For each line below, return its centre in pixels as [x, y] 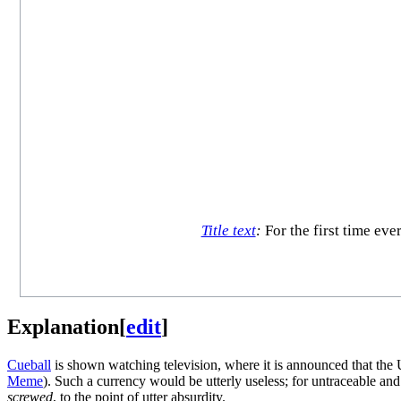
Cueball [29, 364]
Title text [228, 231]
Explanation [63, 326]
